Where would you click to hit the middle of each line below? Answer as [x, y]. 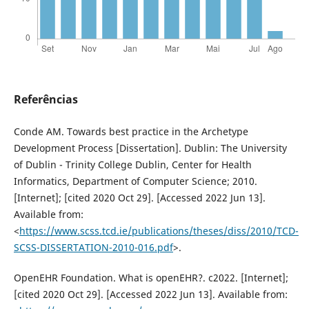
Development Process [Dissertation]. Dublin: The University [150, 148]
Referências [46, 100]
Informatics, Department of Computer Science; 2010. [135, 181]
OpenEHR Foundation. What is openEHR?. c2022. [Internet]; [151, 278]
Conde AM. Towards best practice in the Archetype [131, 132]
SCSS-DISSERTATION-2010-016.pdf [93, 248]
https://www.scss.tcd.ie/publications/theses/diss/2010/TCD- [159, 231]
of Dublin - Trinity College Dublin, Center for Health [132, 165]
